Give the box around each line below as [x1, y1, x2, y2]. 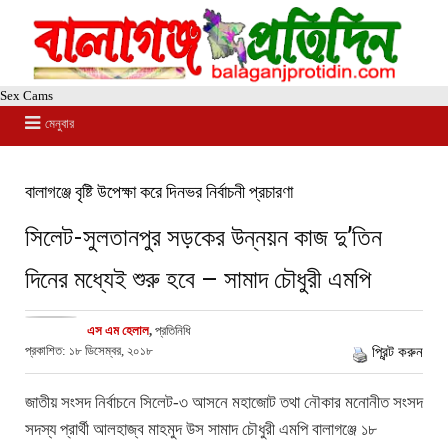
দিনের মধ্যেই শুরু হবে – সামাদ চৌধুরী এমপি [25, 262, 371, 296]
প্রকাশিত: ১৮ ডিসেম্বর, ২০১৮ [25, 343, 153, 359]
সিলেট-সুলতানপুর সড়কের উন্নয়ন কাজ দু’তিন [25, 220, 382, 254]
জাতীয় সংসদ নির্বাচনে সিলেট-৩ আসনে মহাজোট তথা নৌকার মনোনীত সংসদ [25, 393, 423, 413]
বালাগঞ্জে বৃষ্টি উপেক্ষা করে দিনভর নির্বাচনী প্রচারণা [25, 179, 293, 204]
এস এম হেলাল [87, 323, 149, 339]
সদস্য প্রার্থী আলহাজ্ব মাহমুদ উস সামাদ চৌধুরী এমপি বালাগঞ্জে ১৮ [25, 420, 377, 440]
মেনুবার [45, 116, 74, 132]
